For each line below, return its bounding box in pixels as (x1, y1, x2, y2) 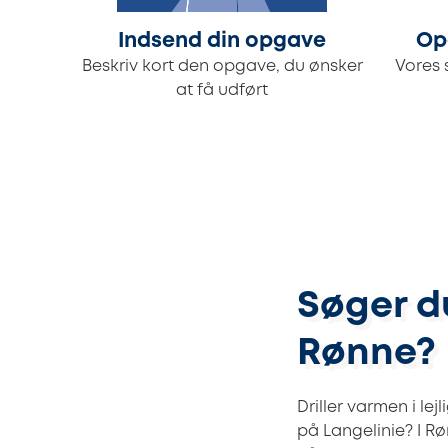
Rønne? (297, 337, 436, 371)
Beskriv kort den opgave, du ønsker (81, 59, 363, 75)
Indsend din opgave (118, 32, 326, 52)
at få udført (176, 83, 268, 99)
